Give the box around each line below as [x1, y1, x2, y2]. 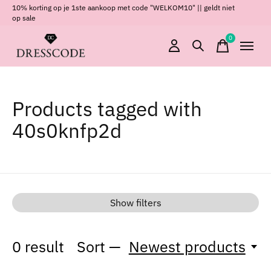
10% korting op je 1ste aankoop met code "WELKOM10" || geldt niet [12, 2, 235, 12]
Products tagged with [12, 96, 202, 122]
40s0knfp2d [12, 117, 122, 143]
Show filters [109, 197, 162, 209]
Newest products [128, 237, 246, 256]
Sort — [77, 237, 122, 256]
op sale [12, 13, 36, 22]
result [21, 237, 64, 256]
